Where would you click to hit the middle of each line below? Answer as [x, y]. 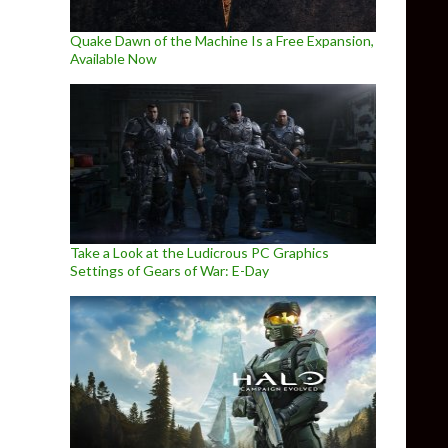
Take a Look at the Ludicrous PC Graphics [199, 252]
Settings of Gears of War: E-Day [169, 270]
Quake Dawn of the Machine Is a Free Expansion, [222, 40]
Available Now [113, 58]
